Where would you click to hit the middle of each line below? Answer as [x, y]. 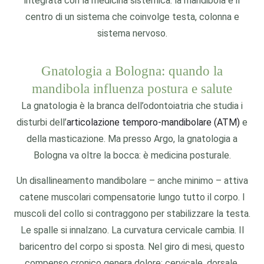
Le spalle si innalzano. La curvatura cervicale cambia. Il [132, 230]
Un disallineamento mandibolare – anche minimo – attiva [132, 181]
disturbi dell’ [42, 122]
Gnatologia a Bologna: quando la [132, 71]
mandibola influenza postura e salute [132, 89]
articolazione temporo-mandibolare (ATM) [153, 122]
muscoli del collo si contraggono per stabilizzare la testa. [132, 214]
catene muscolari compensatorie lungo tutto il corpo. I [132, 197]
